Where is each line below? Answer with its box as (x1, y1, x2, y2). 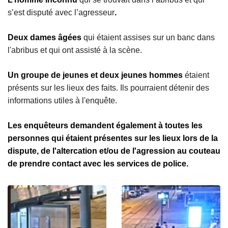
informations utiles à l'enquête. (8, 96, 117, 105)
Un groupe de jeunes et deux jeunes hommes (8, 71, 185, 80)
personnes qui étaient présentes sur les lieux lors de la (8, 134, 218, 143)
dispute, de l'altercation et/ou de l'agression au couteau (8, 147, 220, 156)
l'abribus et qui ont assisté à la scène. (8, 46, 142, 55)
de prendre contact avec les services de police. (8, 159, 188, 168)
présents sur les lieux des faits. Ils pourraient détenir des (8, 83, 209, 93)
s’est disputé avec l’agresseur (8, 8, 115, 17)
